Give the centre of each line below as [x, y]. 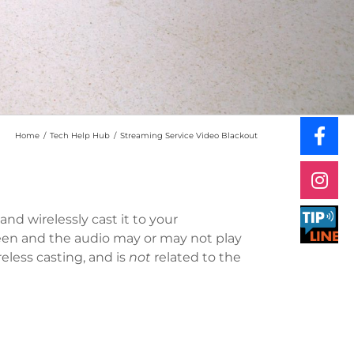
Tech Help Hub [80, 135]
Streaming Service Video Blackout [189, 135]
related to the [196, 257]
